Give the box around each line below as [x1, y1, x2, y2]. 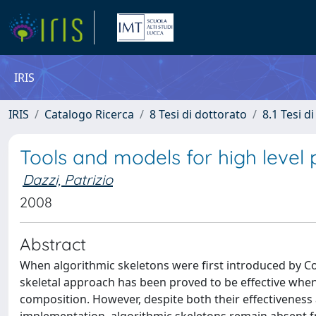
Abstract [20, 233, 86, 255]
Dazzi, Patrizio [23, 171, 113, 188]
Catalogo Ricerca [44, 107, 134, 122]
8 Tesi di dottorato [150, 107, 247, 122]
